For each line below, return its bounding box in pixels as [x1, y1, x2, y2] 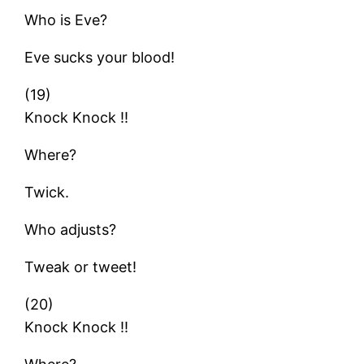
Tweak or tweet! [24, 258, 137, 275]
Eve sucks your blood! [24, 48, 175, 66]
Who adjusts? [24, 220, 117, 238]
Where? [24, 145, 77, 163]
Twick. [24, 183, 70, 201]
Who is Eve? [24, 11, 108, 28]
